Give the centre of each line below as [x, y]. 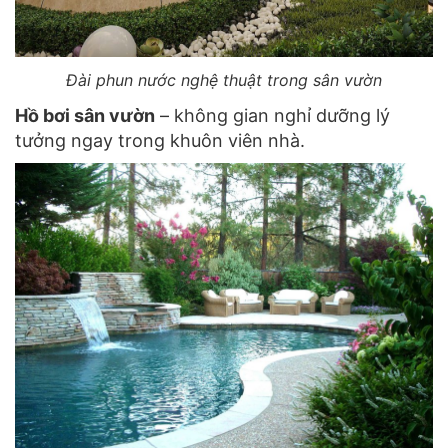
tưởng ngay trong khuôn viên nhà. [160, 141]
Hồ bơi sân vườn [85, 116]
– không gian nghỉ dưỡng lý [272, 116]
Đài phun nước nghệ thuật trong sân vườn [224, 80]
